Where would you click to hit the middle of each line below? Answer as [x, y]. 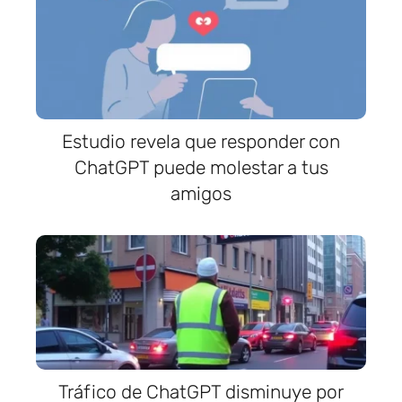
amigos [201, 193]
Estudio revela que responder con [201, 141]
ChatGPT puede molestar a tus [201, 167]
